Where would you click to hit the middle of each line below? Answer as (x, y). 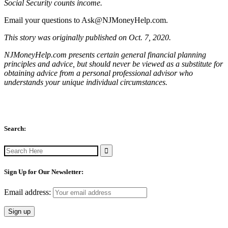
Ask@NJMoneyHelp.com (124, 20)
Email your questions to (43, 20)
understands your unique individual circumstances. (86, 82)
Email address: (28, 192)
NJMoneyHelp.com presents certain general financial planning (105, 55)
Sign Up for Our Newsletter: (44, 172)
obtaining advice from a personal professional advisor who (98, 73)
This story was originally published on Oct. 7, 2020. (88, 38)
